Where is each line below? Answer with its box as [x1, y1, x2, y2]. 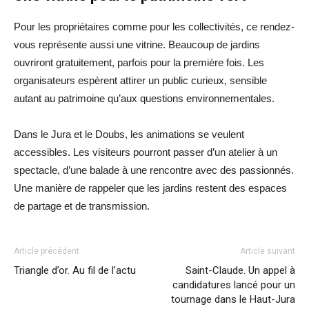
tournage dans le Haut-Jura [171, 292, 295, 306]
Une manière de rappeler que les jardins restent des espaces [14, 181, 287, 194]
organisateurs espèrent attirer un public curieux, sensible [14, 74, 267, 86]
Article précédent [14, 246, 79, 256]
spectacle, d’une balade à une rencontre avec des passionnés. [14, 163, 294, 176]
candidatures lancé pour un [172, 278, 295, 291]
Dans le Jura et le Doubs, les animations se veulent [14, 128, 244, 140]
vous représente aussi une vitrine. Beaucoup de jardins [14, 38, 260, 50]
